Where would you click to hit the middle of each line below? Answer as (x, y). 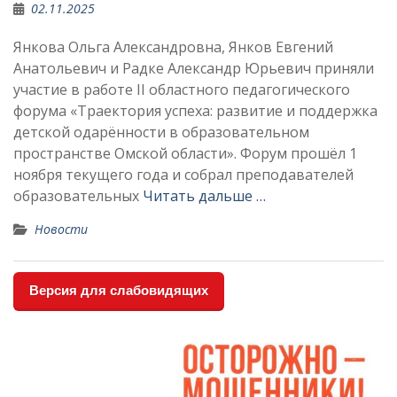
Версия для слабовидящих (119, 290)
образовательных (78, 196)
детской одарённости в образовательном (161, 132)
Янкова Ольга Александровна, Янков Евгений (173, 47)
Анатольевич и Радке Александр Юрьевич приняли (194, 68)
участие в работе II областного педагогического (182, 90)
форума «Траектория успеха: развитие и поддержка (195, 111)
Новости (61, 229)
